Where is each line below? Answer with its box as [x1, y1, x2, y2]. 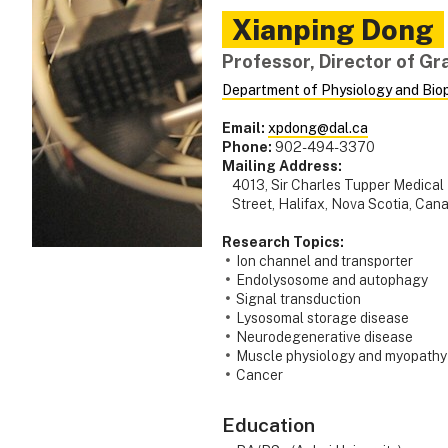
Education [222, 413, 315, 437]
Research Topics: [222, 234, 344, 251]
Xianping [232, 13, 355, 47]
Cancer [236, 367, 283, 384]
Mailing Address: [222, 158, 342, 175]
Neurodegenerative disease [236, 329, 413, 346]
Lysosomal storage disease [236, 310, 409, 327]
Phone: [222, 139, 272, 156]
